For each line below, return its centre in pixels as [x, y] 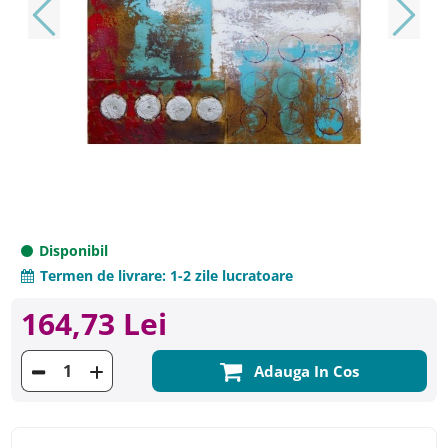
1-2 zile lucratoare [229, 275]
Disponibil [71, 250]
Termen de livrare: [103, 275]
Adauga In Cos [306, 370]
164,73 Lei [94, 323]
